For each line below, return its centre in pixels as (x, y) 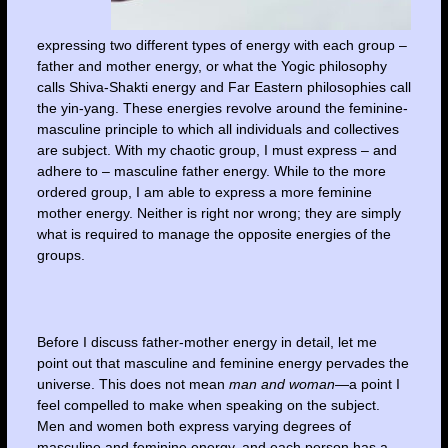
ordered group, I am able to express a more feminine (204, 192)
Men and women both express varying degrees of (193, 426)
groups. (60, 255)
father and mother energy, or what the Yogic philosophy (211, 66)
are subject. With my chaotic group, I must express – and (216, 150)
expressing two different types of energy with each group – (221, 45)
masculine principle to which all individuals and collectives (217, 129)
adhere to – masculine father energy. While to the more (211, 171)
